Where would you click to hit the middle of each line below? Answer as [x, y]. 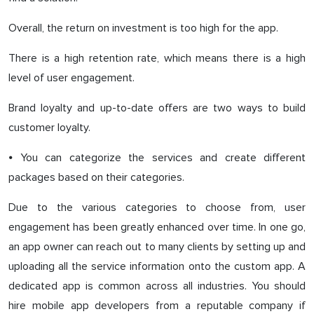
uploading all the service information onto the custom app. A [157, 266]
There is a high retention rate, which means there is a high [157, 58]
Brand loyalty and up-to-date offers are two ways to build [157, 108]
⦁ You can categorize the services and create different [157, 158]
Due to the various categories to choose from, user [157, 207]
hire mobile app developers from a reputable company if [157, 306]
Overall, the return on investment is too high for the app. [143, 28]
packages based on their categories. [96, 177]
